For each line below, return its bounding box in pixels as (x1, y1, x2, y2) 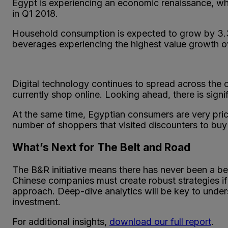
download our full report (109, 216, 211, 227)
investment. (12, 196, 61, 207)
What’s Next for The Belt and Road (12, 140, 190, 154)
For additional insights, (12, 216, 109, 227)
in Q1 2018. (12, 8, 58, 19)
